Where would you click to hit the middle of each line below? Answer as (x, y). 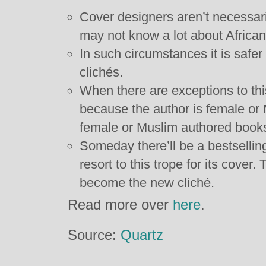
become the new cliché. (147, 183)
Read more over (120, 205)
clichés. (101, 72)
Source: (94, 235)
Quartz (142, 235)
